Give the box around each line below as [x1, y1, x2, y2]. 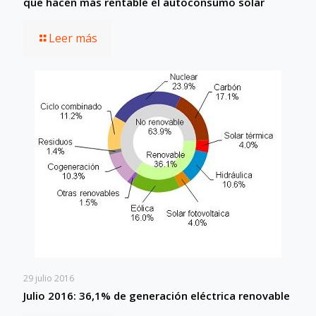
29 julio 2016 [23, 272, 74, 284]
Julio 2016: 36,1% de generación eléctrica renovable [23, 288, 290, 303]
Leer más [49, 30, 97, 46]
